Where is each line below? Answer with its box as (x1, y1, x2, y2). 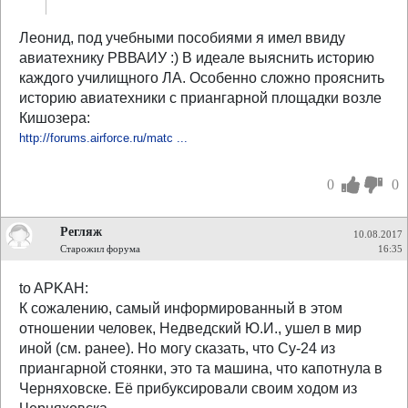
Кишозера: (19, 110, 90, 126)
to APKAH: (19, 280, 88, 296)
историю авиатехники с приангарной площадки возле (19, 90, 382, 106)
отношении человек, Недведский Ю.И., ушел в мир (19, 321, 362, 336)
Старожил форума (60, 243, 140, 254)
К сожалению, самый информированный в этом (19, 301, 342, 316)
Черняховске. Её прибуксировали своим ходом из (19, 381, 357, 396)
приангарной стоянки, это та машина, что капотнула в (19, 361, 382, 376)
